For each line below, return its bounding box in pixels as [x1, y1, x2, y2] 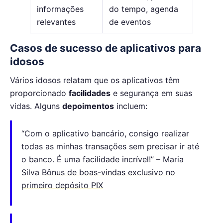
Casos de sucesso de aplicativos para [10, 42, 201, 55]
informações [36, 4, 84, 14]
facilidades [69, 88, 111, 98]
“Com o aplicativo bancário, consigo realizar [21, 128, 190, 138]
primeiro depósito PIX [21, 180, 104, 190]
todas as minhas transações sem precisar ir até [21, 141, 200, 151]
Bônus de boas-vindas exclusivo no [42, 167, 176, 177]
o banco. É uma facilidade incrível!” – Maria [21, 154, 184, 164]
